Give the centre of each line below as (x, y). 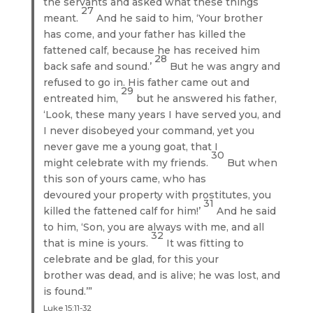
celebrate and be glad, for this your (131, 259)
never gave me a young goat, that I (131, 146)
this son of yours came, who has (125, 179)
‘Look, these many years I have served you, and (162, 114)
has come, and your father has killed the (145, 34)
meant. (63, 18)
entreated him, (82, 98)
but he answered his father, (207, 98)
